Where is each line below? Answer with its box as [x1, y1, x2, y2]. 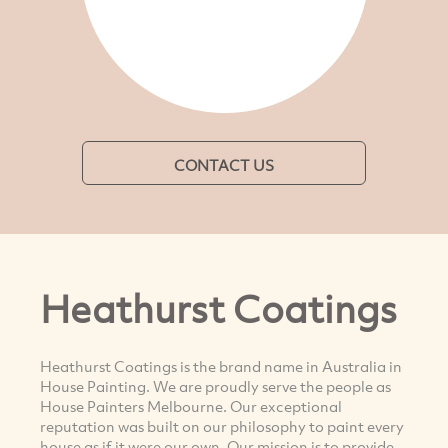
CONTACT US [174, 155, 274, 175]
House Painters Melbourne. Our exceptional [40, 395, 342, 416]
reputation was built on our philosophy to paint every [40, 415, 404, 436]
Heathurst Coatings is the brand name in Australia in [40, 355, 402, 376]
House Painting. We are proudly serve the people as [40, 375, 391, 396]
